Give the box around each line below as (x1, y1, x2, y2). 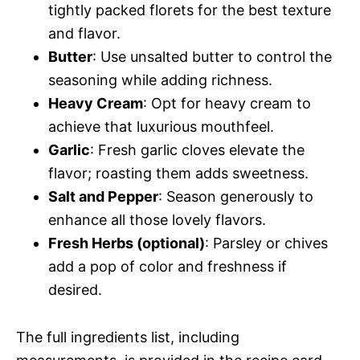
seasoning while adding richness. (48, 71, 272, 88)
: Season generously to (158, 187, 313, 205)
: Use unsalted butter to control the (92, 47, 332, 65)
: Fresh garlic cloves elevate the (90, 141, 305, 158)
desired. (48, 280, 102, 298)
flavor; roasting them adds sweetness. (48, 164, 309, 182)
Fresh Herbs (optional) (48, 234, 205, 252)
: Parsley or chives (205, 234, 328, 252)
